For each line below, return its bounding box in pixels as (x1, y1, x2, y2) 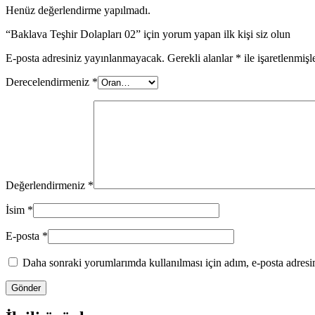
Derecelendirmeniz (6, 75, 92, 88)
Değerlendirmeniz (6, 179, 88, 191)
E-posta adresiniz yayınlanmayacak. (6, 51, 165, 64)
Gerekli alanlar (167, 51, 236, 64)
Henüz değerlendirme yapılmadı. (6, 4, 150, 16)
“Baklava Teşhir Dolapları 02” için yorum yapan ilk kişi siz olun (6, 27, 290, 40)
